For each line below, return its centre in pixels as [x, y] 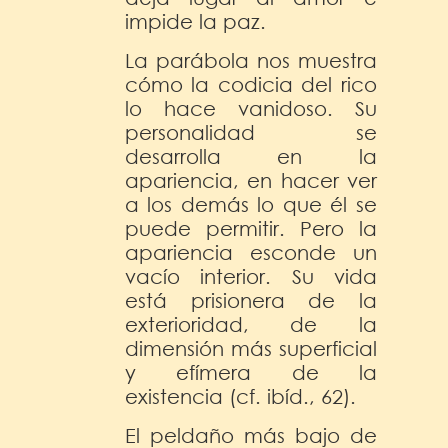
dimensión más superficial [251, 348]
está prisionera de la [251, 300]
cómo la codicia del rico [251, 84]
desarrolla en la [251, 156]
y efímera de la [251, 372]
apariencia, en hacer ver [251, 180]
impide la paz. [195, 21]
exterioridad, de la [251, 324]
